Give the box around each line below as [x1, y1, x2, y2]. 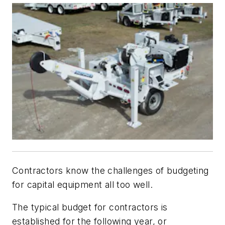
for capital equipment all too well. [12, 179, 153, 190]
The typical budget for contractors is [12, 202, 168, 213]
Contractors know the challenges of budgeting [12, 165, 209, 176]
